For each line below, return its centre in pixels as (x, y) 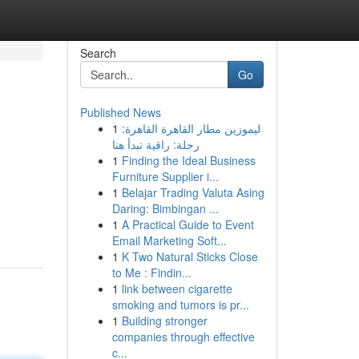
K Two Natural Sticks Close (190, 256)
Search (98, 53)
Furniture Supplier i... (165, 176)
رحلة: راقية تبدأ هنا (155, 144)
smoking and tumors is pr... (180, 305)
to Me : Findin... (151, 272)
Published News (120, 112)
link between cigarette (177, 288)
